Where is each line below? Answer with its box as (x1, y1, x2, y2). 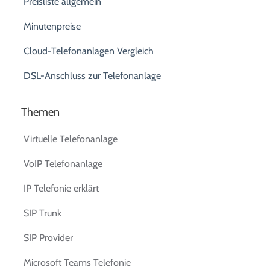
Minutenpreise (24, 20, 81, 33)
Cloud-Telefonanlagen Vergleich (24, 45, 154, 57)
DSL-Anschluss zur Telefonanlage (24, 70, 162, 82)
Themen (21, 105, 60, 119)
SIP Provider (24, 231, 74, 243)
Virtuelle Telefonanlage (24, 133, 118, 145)
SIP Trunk (24, 207, 62, 219)
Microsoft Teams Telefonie (24, 256, 131, 268)
